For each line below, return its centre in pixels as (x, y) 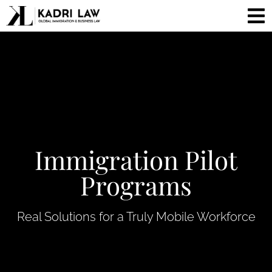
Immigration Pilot (136, 160)
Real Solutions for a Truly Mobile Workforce (136, 217)
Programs (136, 185)
